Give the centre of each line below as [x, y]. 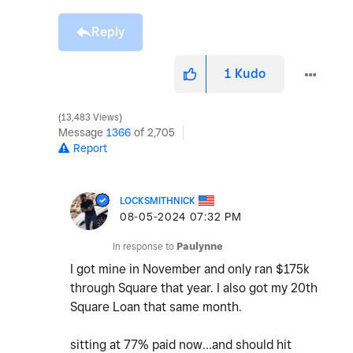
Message [82, 133]
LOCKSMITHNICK [158, 201]
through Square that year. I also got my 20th [194, 288]
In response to [145, 247]
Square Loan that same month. [158, 307]
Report [90, 149]
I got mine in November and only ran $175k [190, 269]
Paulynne [200, 247]
